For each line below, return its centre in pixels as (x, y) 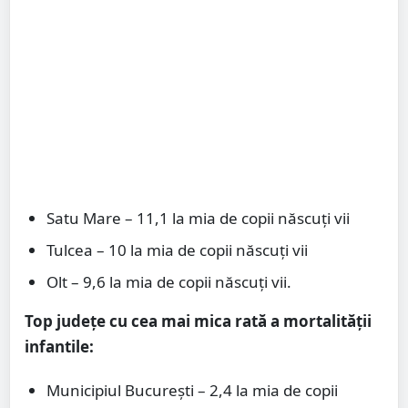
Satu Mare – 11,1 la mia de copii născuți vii (198, 219)
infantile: (59, 347)
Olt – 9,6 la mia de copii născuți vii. (169, 282)
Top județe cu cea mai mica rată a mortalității (198, 321)
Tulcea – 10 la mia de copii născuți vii (177, 250)
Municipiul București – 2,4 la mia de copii (192, 391)
